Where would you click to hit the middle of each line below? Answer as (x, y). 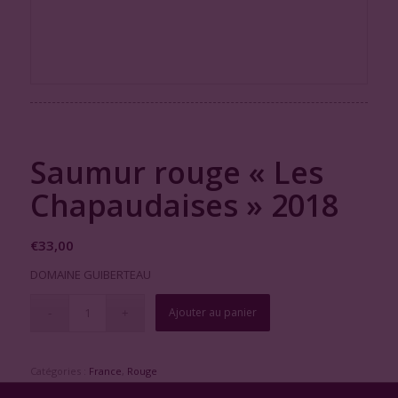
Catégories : (59, 370)
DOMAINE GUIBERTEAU (90, 274)
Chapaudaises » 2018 (184, 205)
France (105, 370)
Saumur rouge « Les (176, 172)
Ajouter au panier (213, 312)
